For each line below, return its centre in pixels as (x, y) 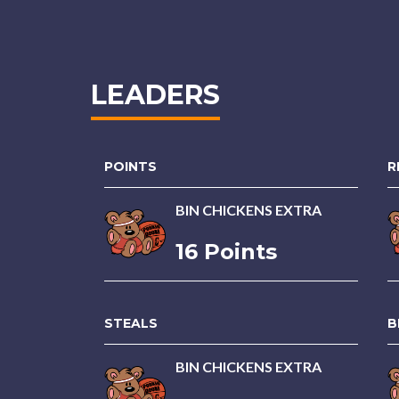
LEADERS (155, 95)
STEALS (131, 323)
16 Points (226, 252)
